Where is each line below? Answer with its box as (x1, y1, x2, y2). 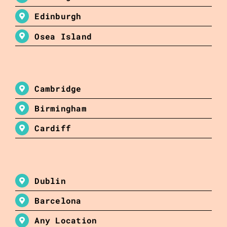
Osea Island (34, 30, 92, 42)
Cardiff (34, 123, 71, 134)
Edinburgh (34, 11, 82, 22)
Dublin (34, 175, 66, 186)
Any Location (34, 215, 97, 226)
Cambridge (34, 83, 82, 94)
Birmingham (34, 103, 87, 114)
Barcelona (34, 195, 82, 206)
